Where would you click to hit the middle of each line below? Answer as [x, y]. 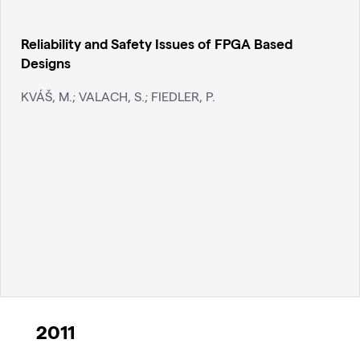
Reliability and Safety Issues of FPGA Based [157, 43]
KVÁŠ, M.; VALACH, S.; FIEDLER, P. [118, 96]
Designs [46, 63]
